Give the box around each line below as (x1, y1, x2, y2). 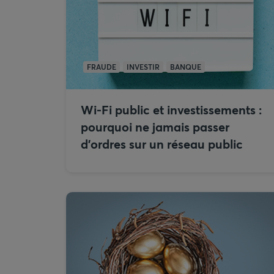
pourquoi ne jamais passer (81, 119, 229, 135)
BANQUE (170, 62, 201, 72)
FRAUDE (87, 62, 116, 72)
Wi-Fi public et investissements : (81, 102, 262, 118)
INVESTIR (127, 62, 160, 72)
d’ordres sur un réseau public (81, 136, 243, 152)
